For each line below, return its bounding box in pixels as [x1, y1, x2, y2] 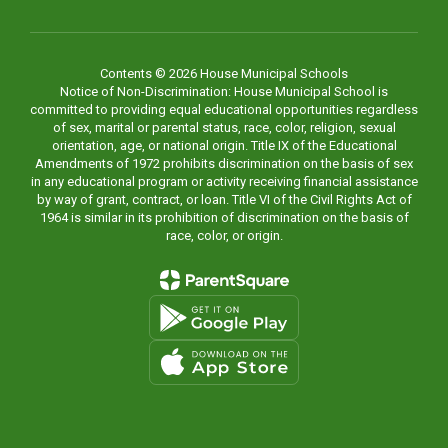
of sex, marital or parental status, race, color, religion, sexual [52, 120, 396, 135]
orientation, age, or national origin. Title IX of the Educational [51, 138, 397, 153]
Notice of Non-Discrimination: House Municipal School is [60, 84, 388, 99]
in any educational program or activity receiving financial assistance [30, 174, 418, 189]
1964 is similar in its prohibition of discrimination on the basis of [39, 210, 409, 225]
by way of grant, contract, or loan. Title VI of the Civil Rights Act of [36, 192, 412, 207]
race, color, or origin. [165, 228, 283, 243]
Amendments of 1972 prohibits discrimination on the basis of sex [35, 156, 413, 171]
